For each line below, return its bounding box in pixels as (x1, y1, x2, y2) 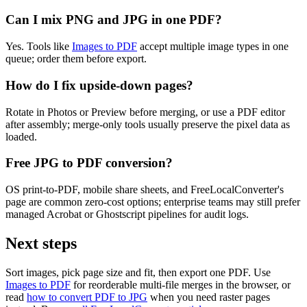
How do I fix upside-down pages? (5, 77, 193, 93)
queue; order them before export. (5, 53, 147, 65)
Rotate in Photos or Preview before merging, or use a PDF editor (5, 106, 285, 118)
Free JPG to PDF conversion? (5, 156, 173, 171)
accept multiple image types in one (137, 40, 288, 53)
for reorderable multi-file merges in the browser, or (71, 278, 291, 291)
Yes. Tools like (5, 40, 72, 53)
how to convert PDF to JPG (27, 291, 147, 303)
